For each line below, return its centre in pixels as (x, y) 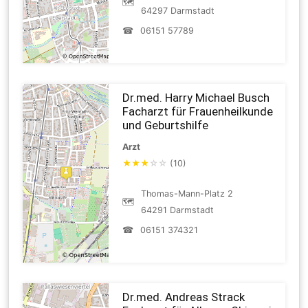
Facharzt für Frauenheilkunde (198, 111)
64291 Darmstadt (178, 210)
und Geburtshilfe (166, 125)
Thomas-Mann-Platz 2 (187, 193)
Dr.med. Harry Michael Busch (196, 97)
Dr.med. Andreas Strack (184, 297)
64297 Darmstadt (178, 10)
